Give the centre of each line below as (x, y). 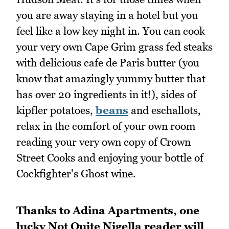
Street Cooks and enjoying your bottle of (110, 157)
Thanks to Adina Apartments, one (108, 211)
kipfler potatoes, (56, 110)
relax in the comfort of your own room (106, 126)
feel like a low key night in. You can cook (111, 31)
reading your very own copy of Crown (104, 142)
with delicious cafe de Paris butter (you (108, 62)
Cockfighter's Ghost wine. (76, 173)
